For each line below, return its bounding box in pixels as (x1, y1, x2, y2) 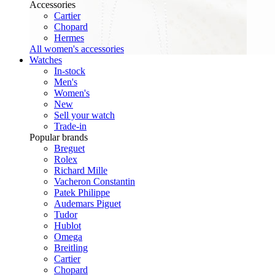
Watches (29, 55, 62, 66)
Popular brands (29, 132, 88, 143)
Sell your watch (54, 110, 115, 121)
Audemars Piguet (54, 198, 121, 209)
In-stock (54, 66, 85, 77)
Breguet (54, 143, 85, 154)
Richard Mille (54, 165, 107, 176)
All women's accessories (29, 44, 124, 55)
